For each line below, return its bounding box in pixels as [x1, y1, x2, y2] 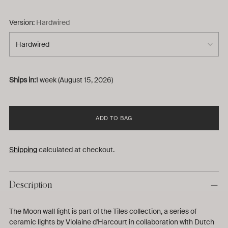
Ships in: [9, 75, 36, 84]
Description [9, 180, 52, 189]
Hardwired [36, 17, 70, 27]
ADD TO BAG [96, 114, 132, 122]
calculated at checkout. [37, 145, 115, 154]
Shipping [9, 145, 37, 154]
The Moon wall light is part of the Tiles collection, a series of [9, 206, 196, 216]
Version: [9, 17, 36, 27]
